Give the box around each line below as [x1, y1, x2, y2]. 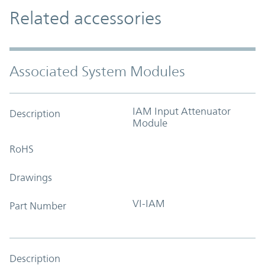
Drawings [9, 171, 52, 183]
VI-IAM [132, 197, 165, 209]
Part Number [9, 199, 66, 212]
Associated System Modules [9, 63, 185, 80]
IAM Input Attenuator [132, 105, 231, 117]
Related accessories [9, 7, 161, 28]
